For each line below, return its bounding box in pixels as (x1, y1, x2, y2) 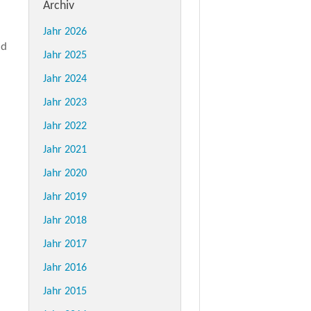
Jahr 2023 (43, 97, 87, 108)
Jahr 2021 (43, 144, 87, 155)
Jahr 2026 (43, 26, 87, 37)
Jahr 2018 (43, 215, 87, 226)
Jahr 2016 (43, 262, 87, 274)
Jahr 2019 (43, 192, 87, 203)
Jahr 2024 (43, 74, 87, 85)
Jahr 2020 (43, 168, 87, 179)
